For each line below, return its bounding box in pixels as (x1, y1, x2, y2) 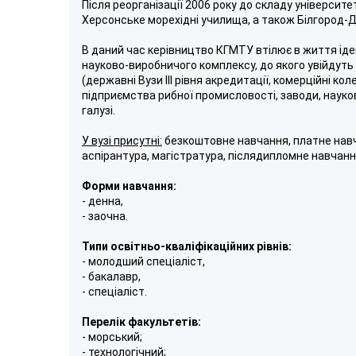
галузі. (82, 103, 115, 117)
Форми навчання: (82, 179, 176, 192)
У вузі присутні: (82, 133, 162, 147)
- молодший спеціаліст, (82, 254, 205, 268)
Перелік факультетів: (82, 315, 201, 328)
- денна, (82, 194, 123, 207)
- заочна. (82, 209, 128, 222)
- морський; (82, 330, 142, 343)
